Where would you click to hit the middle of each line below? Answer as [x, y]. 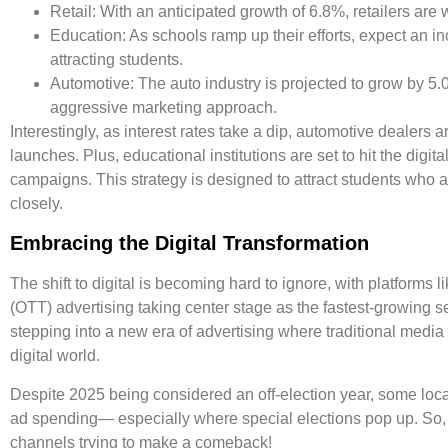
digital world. [55, 356]
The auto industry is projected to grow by [281, 83]
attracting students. [116, 59]
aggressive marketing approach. [163, 107]
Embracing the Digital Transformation [189, 243]
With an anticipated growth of [202, 11]
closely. [36, 203]
